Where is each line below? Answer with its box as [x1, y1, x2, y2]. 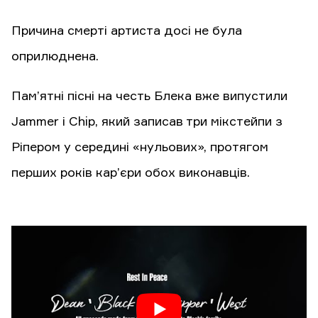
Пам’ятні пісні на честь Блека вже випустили [11, 90, 287, 104]
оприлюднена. [11, 50, 99, 64]
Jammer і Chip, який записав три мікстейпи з [11, 116, 283, 129]
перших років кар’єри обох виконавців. [11, 167, 250, 180]
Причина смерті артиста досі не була [11, 25, 242, 38]
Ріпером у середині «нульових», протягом [11, 141, 268, 155]
